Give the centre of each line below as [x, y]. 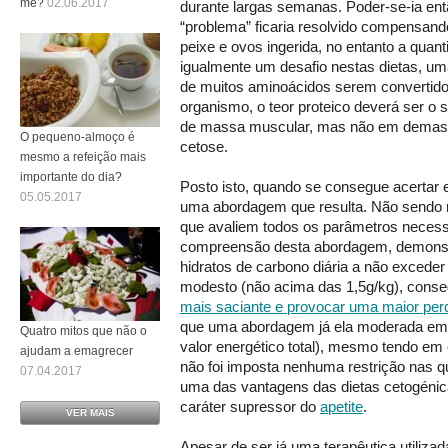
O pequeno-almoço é [77, 136]
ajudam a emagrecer [76, 350]
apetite [341, 406]
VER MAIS [90, 412]
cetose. [204, 146]
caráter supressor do [250, 406]
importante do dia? [71, 176]
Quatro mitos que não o [83, 330]
